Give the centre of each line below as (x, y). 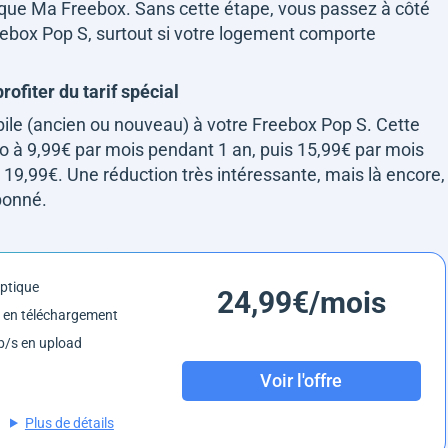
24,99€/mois (301, 302)
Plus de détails (69, 422)
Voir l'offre (301, 381)
